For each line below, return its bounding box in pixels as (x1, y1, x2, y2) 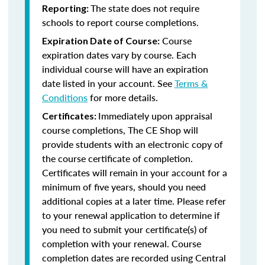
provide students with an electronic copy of (42, 137, 223, 151)
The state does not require (91, 1, 199, 15)
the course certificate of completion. (42, 151, 193, 165)
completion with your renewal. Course (42, 237, 201, 250)
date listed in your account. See (42, 76, 174, 90)
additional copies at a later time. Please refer (42, 194, 226, 208)
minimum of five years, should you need (42, 180, 206, 193)
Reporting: (42, 2, 91, 14)
